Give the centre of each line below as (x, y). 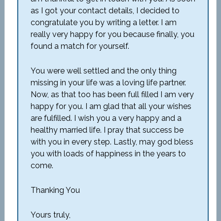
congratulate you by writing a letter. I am (103, 22)
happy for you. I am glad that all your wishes (111, 106)
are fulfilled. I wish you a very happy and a (106, 118)
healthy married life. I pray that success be (107, 130)
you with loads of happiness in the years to (108, 154)
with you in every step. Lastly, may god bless (112, 142)
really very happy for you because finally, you (112, 34)
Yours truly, (50, 215)
